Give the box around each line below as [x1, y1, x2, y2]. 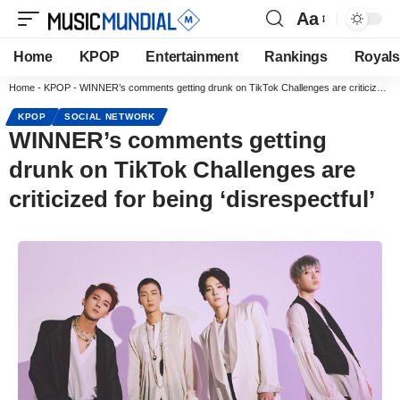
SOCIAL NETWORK [63, 112, 155, 121]
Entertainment [146, 49, 238, 64]
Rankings [264, 49, 328, 64]
